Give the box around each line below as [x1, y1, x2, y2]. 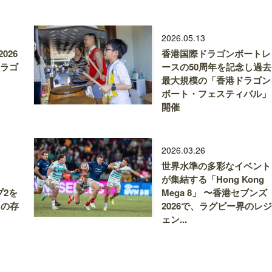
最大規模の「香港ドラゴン [161, 73, 271, 87]
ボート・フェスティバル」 [161, 87, 271, 100]
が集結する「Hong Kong [161, 172, 264, 186]
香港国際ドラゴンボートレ [161, 47, 271, 60]
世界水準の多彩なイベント [161, 159, 271, 172]
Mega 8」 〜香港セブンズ [161, 186, 267, 199]
